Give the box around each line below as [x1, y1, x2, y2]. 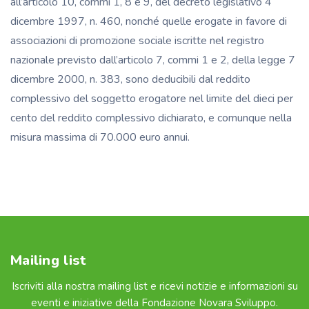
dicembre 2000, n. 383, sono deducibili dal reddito [10, 71, 250, 87]
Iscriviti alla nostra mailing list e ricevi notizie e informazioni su [11, 279, 298, 293]
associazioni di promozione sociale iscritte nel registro [10, 32, 264, 48]
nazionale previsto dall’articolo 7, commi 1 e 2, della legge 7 [10, 52, 295, 68]
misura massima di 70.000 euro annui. [10, 129, 190, 145]
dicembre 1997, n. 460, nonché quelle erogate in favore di [10, 13, 287, 29]
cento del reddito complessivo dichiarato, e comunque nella [10, 110, 292, 126]
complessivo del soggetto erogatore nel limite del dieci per [10, 90, 293, 106]
